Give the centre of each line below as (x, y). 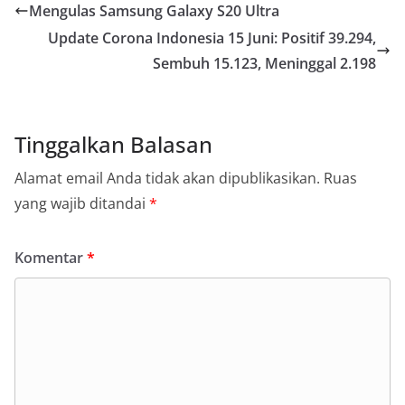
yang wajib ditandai (82, 203)
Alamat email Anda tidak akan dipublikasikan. (167, 178)
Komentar (51, 257)
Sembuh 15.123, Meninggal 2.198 (264, 63)
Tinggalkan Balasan (113, 144)
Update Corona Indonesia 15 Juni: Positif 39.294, (212, 38)
